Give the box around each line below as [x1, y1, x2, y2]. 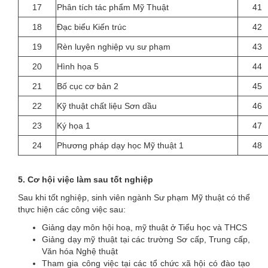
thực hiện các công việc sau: [18, 204, 126, 214]
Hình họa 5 [57, 61, 99, 71]
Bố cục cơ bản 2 [57, 81, 118, 91]
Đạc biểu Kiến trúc [57, 22, 126, 32]
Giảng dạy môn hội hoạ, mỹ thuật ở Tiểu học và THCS [42, 222, 247, 232]
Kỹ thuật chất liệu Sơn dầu [57, 100, 157, 111]
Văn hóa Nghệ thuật [42, 246, 118, 256]
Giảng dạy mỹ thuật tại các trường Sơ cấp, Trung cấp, [42, 234, 250, 244]
